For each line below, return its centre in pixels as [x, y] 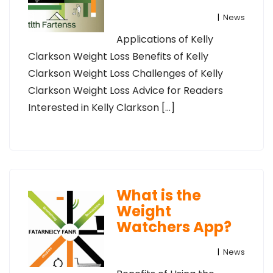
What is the [158, 195]
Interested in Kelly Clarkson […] [101, 108]
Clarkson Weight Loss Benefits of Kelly [118, 56]
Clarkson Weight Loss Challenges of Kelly [126, 73]
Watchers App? [174, 227]
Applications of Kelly [165, 39]
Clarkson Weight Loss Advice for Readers [126, 90]
